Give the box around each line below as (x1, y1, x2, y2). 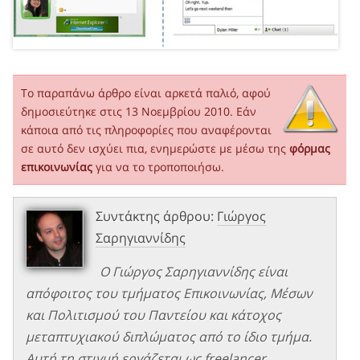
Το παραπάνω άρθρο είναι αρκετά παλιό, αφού (21, 85, 271, 101)
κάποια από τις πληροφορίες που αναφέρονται (21, 122, 272, 138)
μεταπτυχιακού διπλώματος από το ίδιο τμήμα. (26, 328, 312, 346)
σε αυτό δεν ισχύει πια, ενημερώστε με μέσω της (21, 141, 289, 157)
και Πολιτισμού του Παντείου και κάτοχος (26, 306, 281, 325)
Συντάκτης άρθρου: (96, 207, 217, 226)
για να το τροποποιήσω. (92, 159, 224, 175)
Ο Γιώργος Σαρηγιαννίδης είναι (100, 263, 288, 281)
